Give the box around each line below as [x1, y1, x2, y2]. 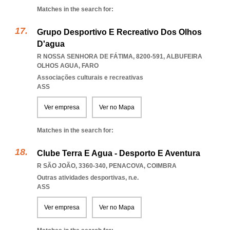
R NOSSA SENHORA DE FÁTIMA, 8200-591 [37, 53, 163, 60]
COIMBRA [147, 162, 177, 169]
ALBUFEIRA [166, 53, 202, 60]
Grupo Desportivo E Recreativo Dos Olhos [37, 28, 202, 36]
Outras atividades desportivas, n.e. [37, 174, 139, 181]
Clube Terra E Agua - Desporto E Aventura [37, 149, 200, 158]
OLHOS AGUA [37, 62, 79, 69]
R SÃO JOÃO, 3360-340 [37, 162, 106, 169]
